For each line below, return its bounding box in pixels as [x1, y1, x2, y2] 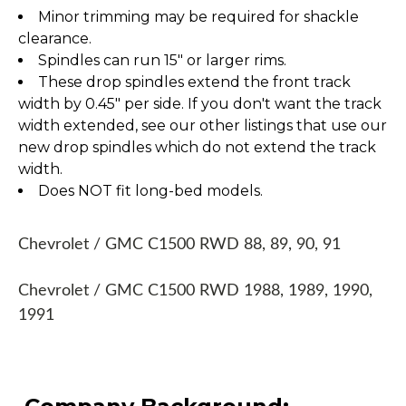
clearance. [18, 30, 92, 48]
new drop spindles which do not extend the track [18, 139, 376, 157]
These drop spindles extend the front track [38, 73, 351, 92]
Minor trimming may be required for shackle [38, 8, 359, 26]
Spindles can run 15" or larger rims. [38, 52, 286, 70]
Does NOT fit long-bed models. [38, 182, 263, 200]
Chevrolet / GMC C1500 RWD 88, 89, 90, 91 [18, 237, 345, 254]
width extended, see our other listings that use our [18, 117, 387, 135]
